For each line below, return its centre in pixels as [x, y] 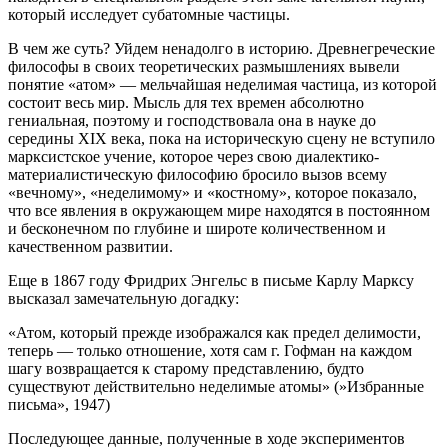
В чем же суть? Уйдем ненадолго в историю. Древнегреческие [221, 48]
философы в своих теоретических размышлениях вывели [204, 66]
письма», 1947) [59, 404]
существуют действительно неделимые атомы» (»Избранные [216, 386]
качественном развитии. [90, 246]
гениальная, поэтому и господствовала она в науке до [192, 120]
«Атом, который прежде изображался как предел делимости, [214, 332]
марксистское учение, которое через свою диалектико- [193, 156]
